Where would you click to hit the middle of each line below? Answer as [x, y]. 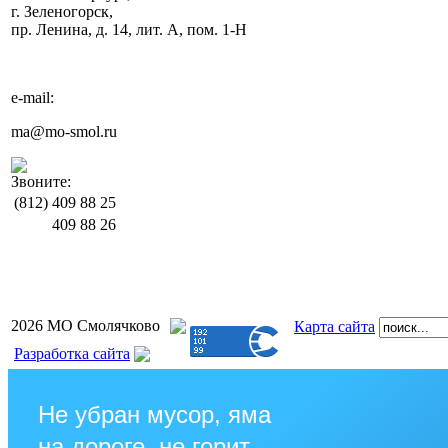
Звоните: [41, 181]
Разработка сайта [72, 353]
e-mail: [32, 97]
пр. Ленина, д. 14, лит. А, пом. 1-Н [129, 29]
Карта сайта [334, 326]
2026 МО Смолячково [85, 325]
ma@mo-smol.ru [64, 131]
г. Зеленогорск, [62, 11]
